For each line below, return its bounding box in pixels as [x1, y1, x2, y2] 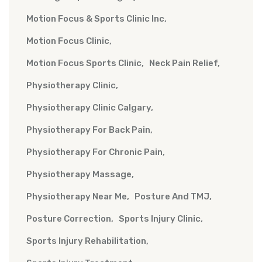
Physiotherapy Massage [26, 169, 132, 180]
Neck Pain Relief [149, 58, 218, 69]
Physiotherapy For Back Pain [26, 125, 150, 136]
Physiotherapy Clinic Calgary [26, 102, 151, 113]
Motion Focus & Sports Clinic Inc [26, 13, 164, 25]
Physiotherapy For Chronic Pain [26, 147, 163, 158]
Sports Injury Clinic [119, 213, 201, 225]
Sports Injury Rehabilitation [26, 236, 146, 247]
